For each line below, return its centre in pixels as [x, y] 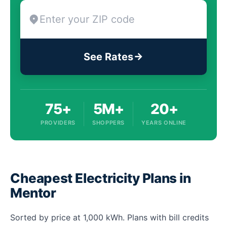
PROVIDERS [58, 123]
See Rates [108, 57]
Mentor [33, 193]
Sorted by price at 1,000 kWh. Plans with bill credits [109, 217]
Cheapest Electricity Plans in [101, 178]
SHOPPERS [108, 123]
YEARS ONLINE [164, 123]
